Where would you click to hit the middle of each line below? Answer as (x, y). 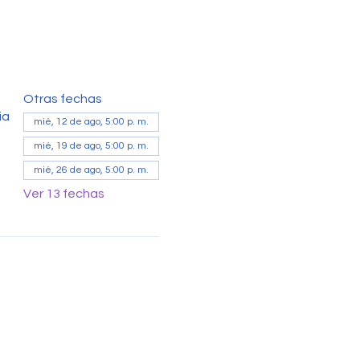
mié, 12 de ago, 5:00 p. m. (91, 121)
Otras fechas (62, 98)
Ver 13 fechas (63, 193)
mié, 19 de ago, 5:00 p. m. (91, 145)
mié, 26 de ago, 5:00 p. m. (91, 170)
